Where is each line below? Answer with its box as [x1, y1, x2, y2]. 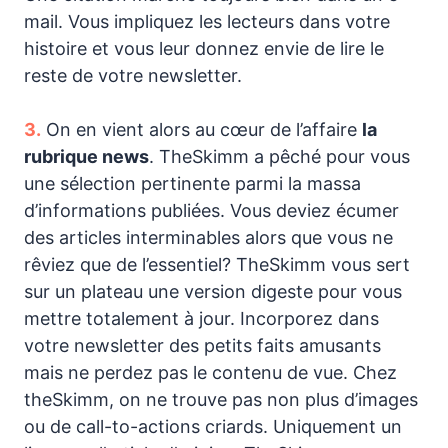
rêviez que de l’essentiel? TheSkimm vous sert [24, 253, 410, 275]
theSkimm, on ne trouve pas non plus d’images [24, 388, 418, 410]
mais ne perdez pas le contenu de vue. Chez [24, 361, 397, 383]
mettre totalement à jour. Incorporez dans [24, 307, 379, 329]
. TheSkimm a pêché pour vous [149, 145, 410, 167]
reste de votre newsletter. [24, 64, 242, 86]
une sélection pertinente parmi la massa [24, 172, 361, 194]
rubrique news [24, 145, 149, 167]
